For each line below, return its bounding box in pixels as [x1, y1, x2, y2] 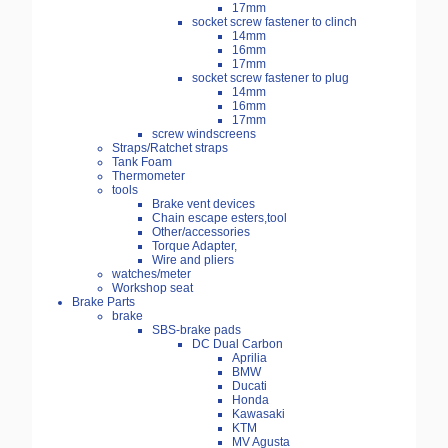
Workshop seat [112, 281, 193, 296]
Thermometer [112, 169, 185, 184]
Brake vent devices [152, 197, 255, 212]
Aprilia [232, 351, 267, 366]
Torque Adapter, [152, 239, 237, 254]
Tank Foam [112, 155, 172, 170]
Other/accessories [152, 225, 250, 240]
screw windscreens [152, 127, 256, 142]
